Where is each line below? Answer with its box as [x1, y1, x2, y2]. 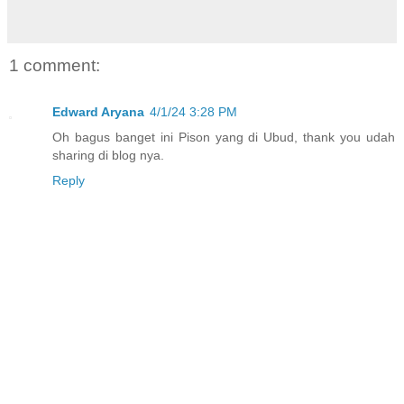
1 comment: [9, 55, 100, 75]
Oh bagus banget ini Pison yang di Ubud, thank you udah [52, 129, 395, 144]
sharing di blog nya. [52, 147, 164, 162]
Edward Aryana [52, 104, 144, 119]
